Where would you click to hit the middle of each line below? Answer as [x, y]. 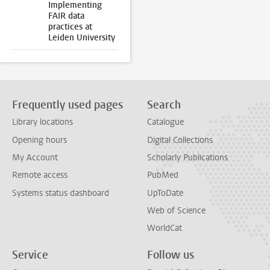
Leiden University [82, 38]
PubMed [163, 175]
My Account [35, 157]
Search [164, 105]
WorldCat [165, 228]
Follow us [171, 255]
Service [30, 255]
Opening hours [39, 140]
